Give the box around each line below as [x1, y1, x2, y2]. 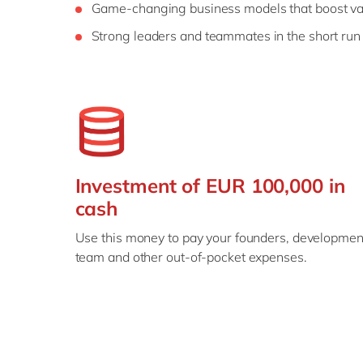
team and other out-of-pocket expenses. [75, 248, 307, 265]
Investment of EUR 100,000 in [75, 173, 345, 198]
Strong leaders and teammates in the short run [91, 27, 361, 44]
